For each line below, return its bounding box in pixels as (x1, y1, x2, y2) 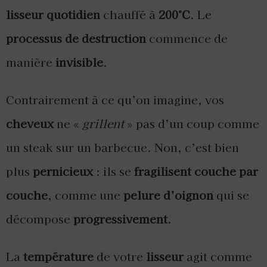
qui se (213, 187, 249, 204)
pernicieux (33, 163, 93, 180)
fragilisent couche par (134, 163, 258, 180)
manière (6, 54, 55, 71)
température (23, 248, 94, 265)
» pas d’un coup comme (124, 115, 259, 132)
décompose (6, 210, 73, 228)
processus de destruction (6, 30, 146, 47)
